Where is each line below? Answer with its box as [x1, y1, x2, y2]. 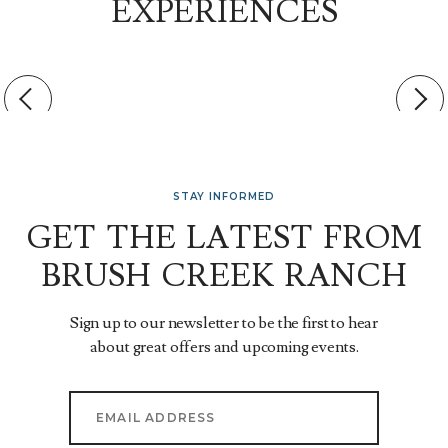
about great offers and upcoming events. [89, 336, 359, 357]
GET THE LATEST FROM [26, 216, 422, 259]
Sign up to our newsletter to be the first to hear [69, 312, 379, 333]
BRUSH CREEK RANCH [41, 254, 407, 297]
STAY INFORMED [173, 189, 275, 203]
